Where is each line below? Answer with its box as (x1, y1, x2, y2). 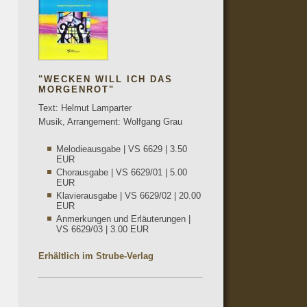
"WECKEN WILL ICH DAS (38, 74, 173, 84)
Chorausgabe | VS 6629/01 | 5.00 (56, 167, 187, 177)
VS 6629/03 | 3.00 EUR (56, 224, 149, 234)
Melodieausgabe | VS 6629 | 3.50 (56, 144, 187, 154)
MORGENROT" (38, 84, 114, 95)
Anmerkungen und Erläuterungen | (56, 214, 191, 224)
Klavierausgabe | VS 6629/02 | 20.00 (56, 191, 201, 201)
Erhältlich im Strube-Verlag (38, 251, 153, 261)
